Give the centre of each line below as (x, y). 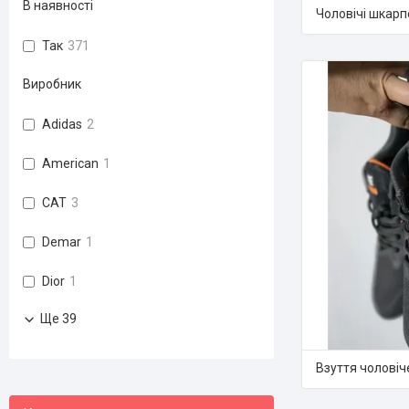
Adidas (62, 124)
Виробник (52, 84)
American (70, 163)
